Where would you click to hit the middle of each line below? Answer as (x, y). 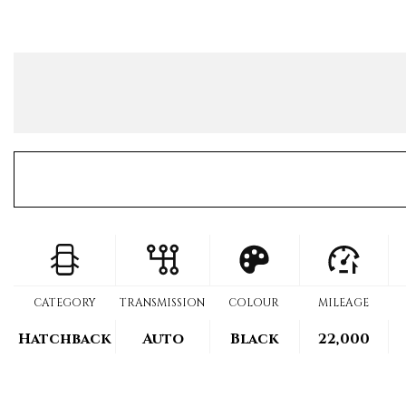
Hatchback (64, 339)
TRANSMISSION (162, 303)
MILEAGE (343, 303)
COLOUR (254, 303)
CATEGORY (64, 303)
